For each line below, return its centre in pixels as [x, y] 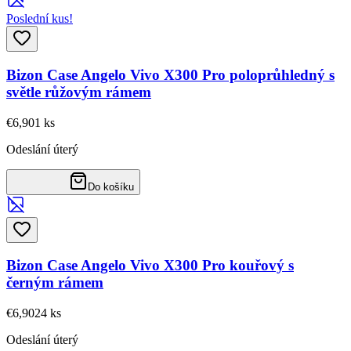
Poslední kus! [40, 19]
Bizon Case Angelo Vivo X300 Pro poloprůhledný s [170, 74]
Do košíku [111, 186]
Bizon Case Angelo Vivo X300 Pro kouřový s [150, 266]
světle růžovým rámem [79, 92]
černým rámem [55, 283]
